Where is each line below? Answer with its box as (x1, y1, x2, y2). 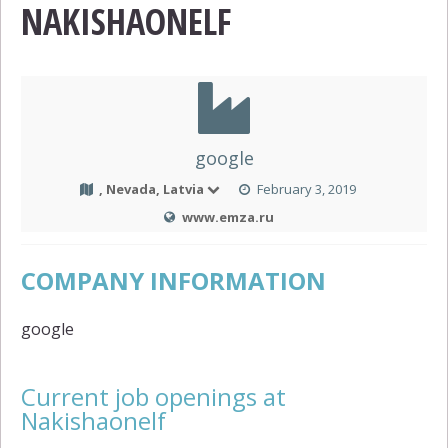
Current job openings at (21, 380, 286, 414)
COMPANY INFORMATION (21, 264, 326, 298)
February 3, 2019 (257, 180, 357, 199)
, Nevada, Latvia (98, 180, 204, 199)
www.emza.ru (181, 208, 274, 227)
